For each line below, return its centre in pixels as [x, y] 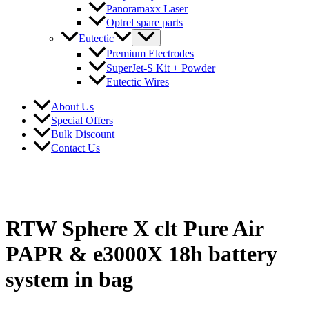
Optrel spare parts [144, 23]
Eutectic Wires [138, 81]
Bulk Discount [83, 134]
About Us [72, 106]
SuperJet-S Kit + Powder [161, 68]
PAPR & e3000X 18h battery [141, 254]
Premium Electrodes [150, 54]
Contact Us [76, 148]
